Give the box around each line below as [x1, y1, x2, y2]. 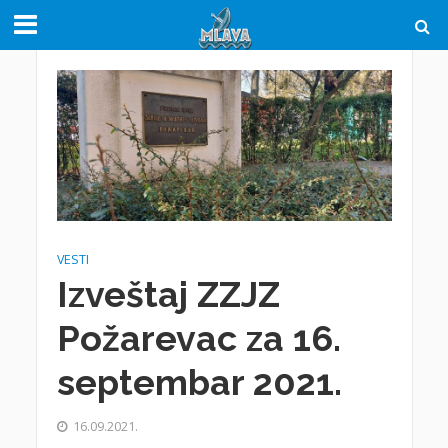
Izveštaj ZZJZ [56, 272, 280, 315]
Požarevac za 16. [56, 316, 341, 359]
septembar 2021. [56, 360, 342, 403]
